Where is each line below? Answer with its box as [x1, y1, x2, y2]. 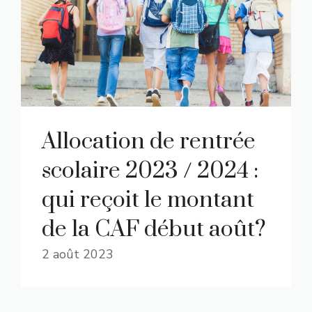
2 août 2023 [42, 246, 114, 263]
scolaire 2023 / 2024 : [42, 157, 258, 185]
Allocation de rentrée [42, 127, 256, 156]
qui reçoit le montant [42, 186, 254, 214]
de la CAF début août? [42, 215, 266, 244]
